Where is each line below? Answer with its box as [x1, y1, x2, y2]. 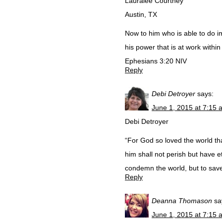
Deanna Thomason [152, 197, 212, 205]
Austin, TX [125, 10, 157, 18]
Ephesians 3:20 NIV [125, 57, 187, 65]
